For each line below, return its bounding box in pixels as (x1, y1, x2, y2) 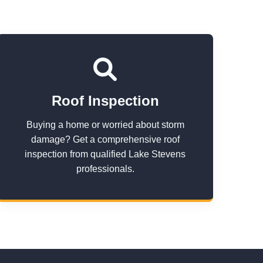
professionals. (76, 164, 134, 174)
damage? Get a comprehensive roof (31, 134, 180, 144)
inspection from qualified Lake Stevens (25, 149, 186, 159)
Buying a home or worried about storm (26, 120, 184, 130)
